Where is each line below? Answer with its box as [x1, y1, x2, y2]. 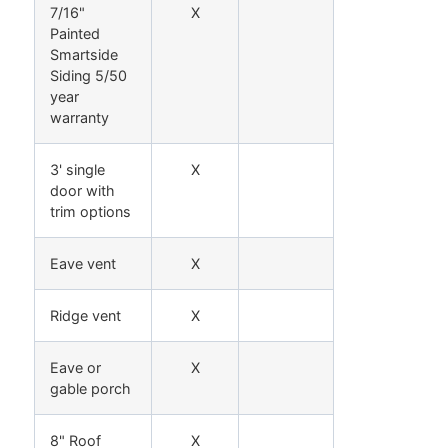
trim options [50, 202, 131, 220]
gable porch [50, 379, 131, 397]
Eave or [50, 358, 101, 376]
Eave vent [50, 254, 116, 272]
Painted [50, 24, 100, 42]
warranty [50, 108, 109, 126]
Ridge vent [50, 306, 121, 324]
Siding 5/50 [50, 66, 127, 84]
